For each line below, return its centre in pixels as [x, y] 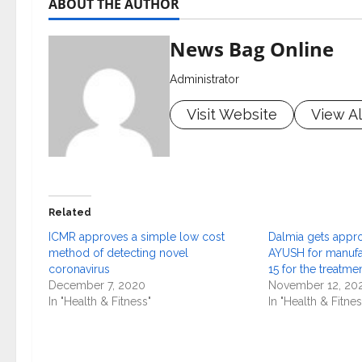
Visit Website [232, 114]
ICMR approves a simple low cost [137, 237]
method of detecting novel [118, 253]
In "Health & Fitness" [100, 301]
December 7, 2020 [97, 285]
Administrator [204, 79]
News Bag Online [252, 49]
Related [70, 213]
